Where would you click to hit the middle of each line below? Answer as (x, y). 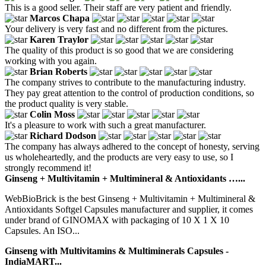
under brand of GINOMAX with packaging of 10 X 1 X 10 (117, 220)
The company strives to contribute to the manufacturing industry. (125, 82)
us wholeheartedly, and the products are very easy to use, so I (119, 157)
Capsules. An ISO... (42, 230)
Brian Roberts (58, 71)
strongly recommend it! (48, 167)
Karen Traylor (59, 39)
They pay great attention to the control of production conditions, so (129, 93)
